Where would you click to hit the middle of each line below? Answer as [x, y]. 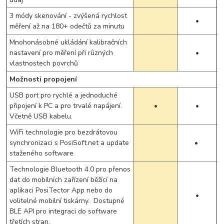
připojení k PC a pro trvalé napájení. [66, 105]
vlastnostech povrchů [44, 63]
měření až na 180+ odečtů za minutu [67, 26]
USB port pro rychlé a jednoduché [64, 95]
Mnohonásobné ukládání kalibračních [68, 42]
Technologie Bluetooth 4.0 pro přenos [70, 169]
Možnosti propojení [43, 79]
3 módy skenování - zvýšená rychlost [68, 15]
